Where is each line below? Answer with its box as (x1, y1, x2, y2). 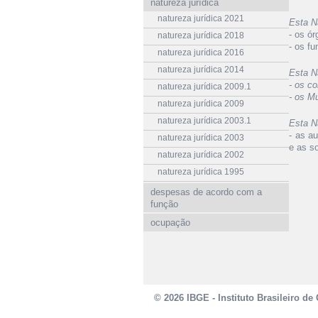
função (150, 199, 178, 209)
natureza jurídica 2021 (158, 13, 244, 23)
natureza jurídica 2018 (158, 31, 244, 40)
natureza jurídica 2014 (158, 65, 244, 75)
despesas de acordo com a (150, 187, 262, 197)
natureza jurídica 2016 (158, 48, 244, 57)
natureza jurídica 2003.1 (158, 116, 251, 126)
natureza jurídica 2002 (158, 150, 244, 160)
